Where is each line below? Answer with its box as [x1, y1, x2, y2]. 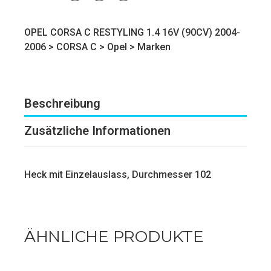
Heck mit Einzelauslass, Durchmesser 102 [24, 168, 211, 180]
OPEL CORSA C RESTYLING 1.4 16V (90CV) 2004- [24, 26, 240, 38]
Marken [137, 41, 171, 53]
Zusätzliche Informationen [24, 123, 171, 138]
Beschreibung [24, 96, 100, 111]
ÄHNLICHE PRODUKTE [24, 226, 204, 246]
